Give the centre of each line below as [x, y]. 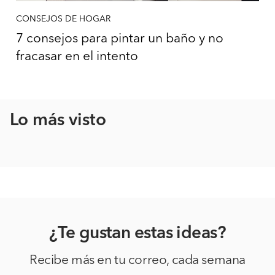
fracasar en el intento [77, 57]
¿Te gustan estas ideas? [137, 234]
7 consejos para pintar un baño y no [120, 39]
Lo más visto [58, 121]
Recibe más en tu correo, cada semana [137, 261]
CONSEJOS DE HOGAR [63, 19]
